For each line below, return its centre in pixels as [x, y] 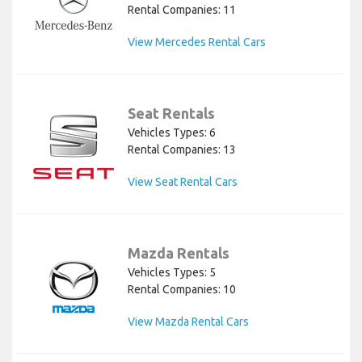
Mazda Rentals [179, 253]
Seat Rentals [171, 114]
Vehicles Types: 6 [172, 133]
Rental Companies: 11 [182, 10]
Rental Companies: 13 [182, 150]
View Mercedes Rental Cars [197, 42]
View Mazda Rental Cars [188, 322]
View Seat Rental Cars [183, 182]
